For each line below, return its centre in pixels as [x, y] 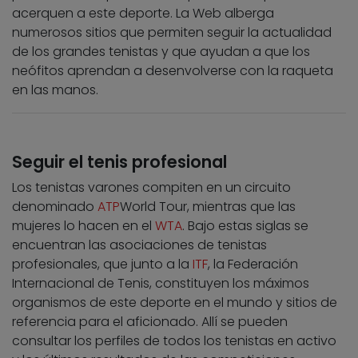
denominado [55, 207]
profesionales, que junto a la [102, 265]
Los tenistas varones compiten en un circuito [151, 188]
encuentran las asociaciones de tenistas [139, 245]
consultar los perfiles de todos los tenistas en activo [174, 341]
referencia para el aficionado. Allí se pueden [150, 322]
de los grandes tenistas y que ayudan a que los [161, 52]
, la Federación [253, 265]
